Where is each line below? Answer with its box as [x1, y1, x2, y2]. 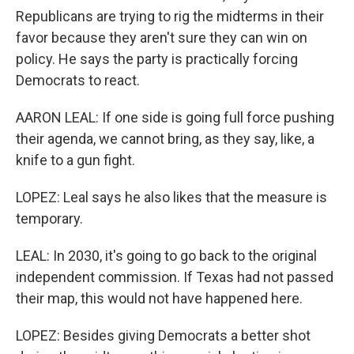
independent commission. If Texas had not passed [16, 269, 333, 285]
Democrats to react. [16, 72, 140, 88]
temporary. [16, 210, 83, 227]
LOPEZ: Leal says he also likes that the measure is [16, 189, 327, 205]
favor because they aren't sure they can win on [16, 29, 307, 46]
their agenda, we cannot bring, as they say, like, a [16, 130, 314, 147]
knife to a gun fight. [16, 152, 135, 168]
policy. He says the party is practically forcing [16, 51, 298, 67]
